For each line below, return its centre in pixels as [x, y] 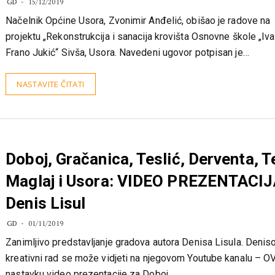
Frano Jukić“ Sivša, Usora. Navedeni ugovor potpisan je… [127, 76]
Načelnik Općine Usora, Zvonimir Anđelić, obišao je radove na [138, 45]
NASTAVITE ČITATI [51, 108]
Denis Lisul [46, 227]
